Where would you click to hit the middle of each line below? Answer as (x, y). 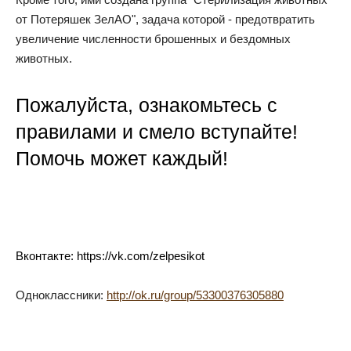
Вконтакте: (46, 256)
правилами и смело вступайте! (157, 132)
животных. (45, 59)
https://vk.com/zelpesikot (141, 256)
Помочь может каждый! (122, 159)
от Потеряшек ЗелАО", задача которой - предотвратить (165, 20)
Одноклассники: (61, 295)
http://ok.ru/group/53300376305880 (195, 295)
